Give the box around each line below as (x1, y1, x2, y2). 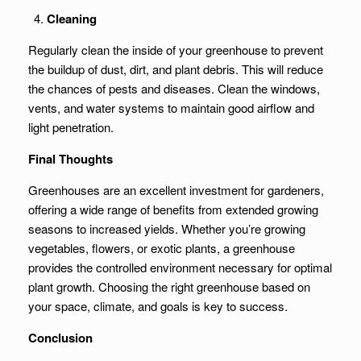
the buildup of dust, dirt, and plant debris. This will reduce (28, 60, 323, 77)
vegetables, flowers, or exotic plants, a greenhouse (28, 239, 295, 256)
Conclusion (28, 329, 93, 346)
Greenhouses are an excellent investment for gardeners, (28, 181, 324, 198)
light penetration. (28, 118, 114, 135)
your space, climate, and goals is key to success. (28, 297, 288, 314)
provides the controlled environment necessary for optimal (28, 259, 332, 276)
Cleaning (46, 10, 97, 27)
